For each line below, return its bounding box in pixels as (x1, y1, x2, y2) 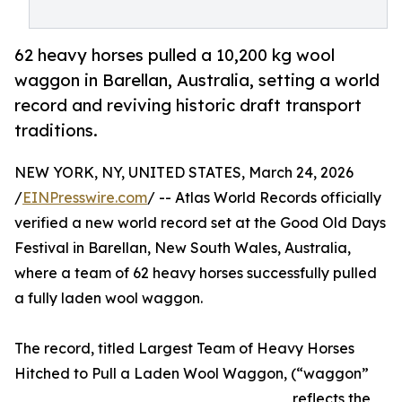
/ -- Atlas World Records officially (147, 188, 381, 207)
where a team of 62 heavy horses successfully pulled (14, 264, 377, 283)
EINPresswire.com (22, 188, 147, 207)
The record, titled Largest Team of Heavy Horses (14, 339, 354, 358)
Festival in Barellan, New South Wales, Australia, (14, 239, 351, 258)
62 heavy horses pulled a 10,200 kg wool (14, 45, 335, 66)
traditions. (14, 120, 98, 141)
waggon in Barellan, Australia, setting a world (14, 70, 380, 91)
